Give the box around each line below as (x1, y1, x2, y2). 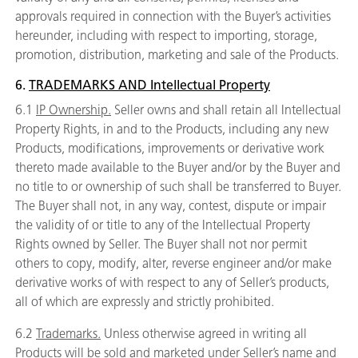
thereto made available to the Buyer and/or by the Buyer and (15, 160, 340, 175)
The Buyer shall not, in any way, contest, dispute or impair (15, 198, 326, 213)
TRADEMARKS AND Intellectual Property (29, 78, 270, 93)
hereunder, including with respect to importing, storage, (15, 28, 317, 43)
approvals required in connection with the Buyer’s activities (15, 9, 331, 24)
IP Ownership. (36, 102, 111, 117)
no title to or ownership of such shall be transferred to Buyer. (15, 179, 341, 194)
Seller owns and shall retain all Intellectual (111, 102, 341, 117)
